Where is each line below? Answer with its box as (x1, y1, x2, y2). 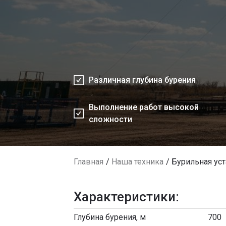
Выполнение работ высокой (88, 102, 199, 112)
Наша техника (111, 156, 163, 166)
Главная (74, 156, 103, 166)
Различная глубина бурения (89, 75, 196, 85)
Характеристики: (74, 189, 179, 204)
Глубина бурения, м (74, 212, 146, 222)
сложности (88, 114, 132, 124)
